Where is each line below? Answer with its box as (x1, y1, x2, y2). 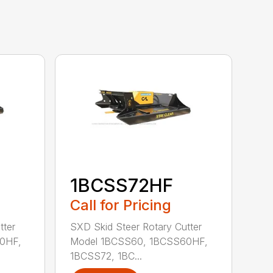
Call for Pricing (70, 196, 172, 214)
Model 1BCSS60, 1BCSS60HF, (70, 235, 208, 248)
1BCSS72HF (70, 174, 174, 197)
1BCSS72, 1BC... (70, 250, 143, 263)
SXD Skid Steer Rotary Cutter (70, 221, 202, 233)
